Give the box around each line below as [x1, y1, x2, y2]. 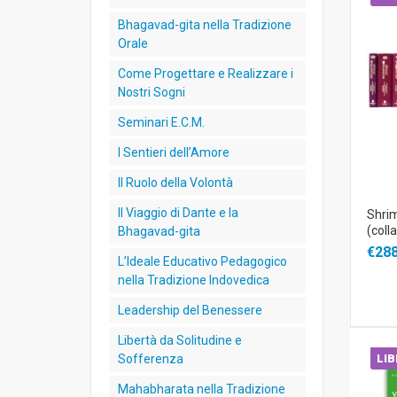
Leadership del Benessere [118, 303, 262, 317]
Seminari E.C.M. [118, 115, 205, 129]
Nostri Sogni [118, 85, 185, 99]
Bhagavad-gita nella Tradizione [118, 18, 292, 32]
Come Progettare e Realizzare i [118, 66, 293, 81]
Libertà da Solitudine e [118, 333, 242, 347]
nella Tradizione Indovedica [118, 273, 269, 287]
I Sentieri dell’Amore [118, 145, 230, 160]
